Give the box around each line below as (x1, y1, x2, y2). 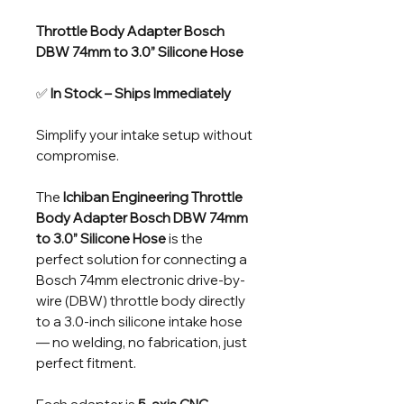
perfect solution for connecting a (36, 250, 247, 268)
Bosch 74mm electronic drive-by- (36, 271, 245, 289)
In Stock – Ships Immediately (50, 84, 231, 102)
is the (166, 229, 203, 247)
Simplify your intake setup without (36, 125, 252, 143)
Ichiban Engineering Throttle (63, 188, 243, 206)
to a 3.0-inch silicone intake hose (36, 312, 243, 330)
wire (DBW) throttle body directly (36, 291, 245, 309)
